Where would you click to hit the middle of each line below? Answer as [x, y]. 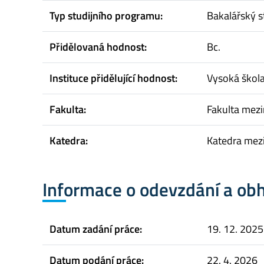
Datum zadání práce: [96, 229]
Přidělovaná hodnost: [98, 47]
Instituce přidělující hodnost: [113, 78]
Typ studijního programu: [106, 15]
